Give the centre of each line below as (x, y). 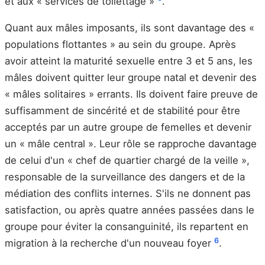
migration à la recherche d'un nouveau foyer (109, 243)
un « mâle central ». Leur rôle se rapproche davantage (131, 144)
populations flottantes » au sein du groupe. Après (120, 45)
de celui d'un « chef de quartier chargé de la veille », (127, 161)
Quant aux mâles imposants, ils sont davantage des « (130, 28)
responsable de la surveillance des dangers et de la (125, 177)
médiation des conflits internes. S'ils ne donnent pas (128, 194)
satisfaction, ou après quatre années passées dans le (130, 210)
